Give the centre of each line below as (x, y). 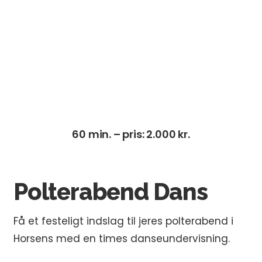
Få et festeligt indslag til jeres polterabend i (123, 221)
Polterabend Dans (111, 191)
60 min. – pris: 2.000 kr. (131, 134)
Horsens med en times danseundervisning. (122, 238)
